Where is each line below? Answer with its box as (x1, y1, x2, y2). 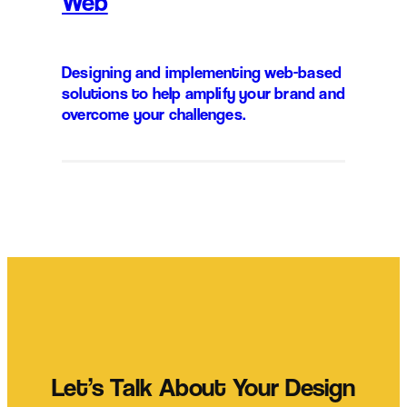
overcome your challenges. (62, 103, 245, 124)
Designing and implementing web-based (62, 61, 342, 82)
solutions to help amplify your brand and (62, 82, 345, 103)
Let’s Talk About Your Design (51, 371, 356, 403)
